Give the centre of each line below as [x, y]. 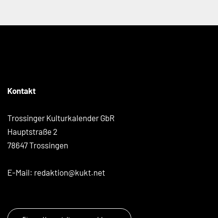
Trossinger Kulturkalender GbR [61, 118]
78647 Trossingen [38, 145]
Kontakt [21, 90]
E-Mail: [21, 172]
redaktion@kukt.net [70, 172]
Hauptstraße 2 [32, 131]
